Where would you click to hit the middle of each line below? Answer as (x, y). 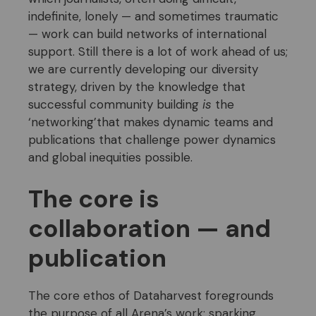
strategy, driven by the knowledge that (137, 86)
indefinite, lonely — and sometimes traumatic (153, 16)
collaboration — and (150, 229)
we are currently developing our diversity (143, 69)
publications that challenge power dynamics (152, 139)
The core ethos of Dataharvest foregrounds (151, 296)
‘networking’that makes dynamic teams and (151, 122)
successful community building (115, 104)
